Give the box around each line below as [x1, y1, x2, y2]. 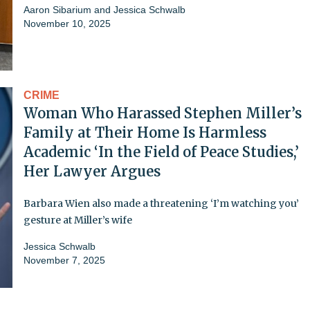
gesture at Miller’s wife [24, 213, 132, 226]
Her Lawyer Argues [24, 162, 161, 180]
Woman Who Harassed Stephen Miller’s [24, 104, 302, 122]
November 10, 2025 [24, 17, 111, 29]
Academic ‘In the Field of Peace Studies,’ [24, 143, 299, 161]
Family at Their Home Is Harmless [24, 123, 266, 141]
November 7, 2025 [24, 254, 105, 266]
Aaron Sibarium [24, 3, 94, 15]
